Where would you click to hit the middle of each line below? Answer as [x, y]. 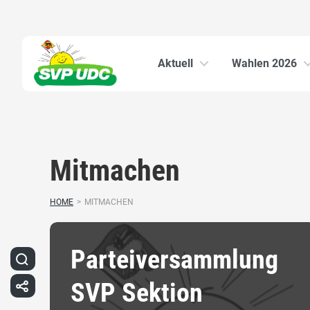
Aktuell [175, 63]
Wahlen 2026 [264, 63]
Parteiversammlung [174, 259]
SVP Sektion [137, 292]
